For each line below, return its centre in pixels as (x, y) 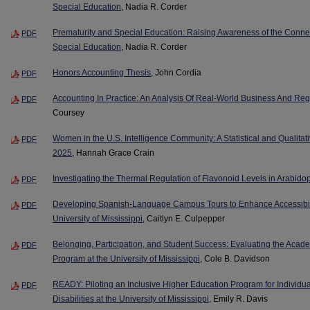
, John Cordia (176, 72)
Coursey (69, 112)
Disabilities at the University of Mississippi (131, 299)
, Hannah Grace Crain (113, 153)
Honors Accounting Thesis (102, 72)
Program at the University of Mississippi (126, 258)
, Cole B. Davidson (235, 258)
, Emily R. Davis (238, 299)
